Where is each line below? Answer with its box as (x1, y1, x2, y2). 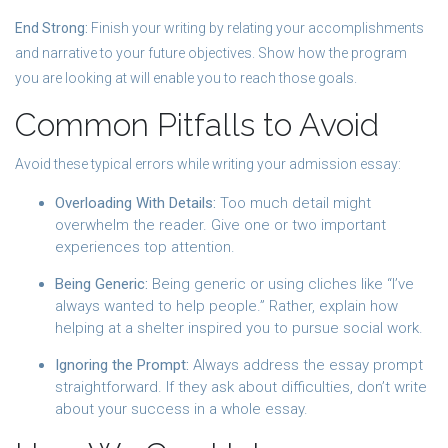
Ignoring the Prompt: (55, 355, 189, 374)
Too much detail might (216, 193, 371, 212)
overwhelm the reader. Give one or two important (55, 215, 386, 234)
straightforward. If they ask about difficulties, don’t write (55, 377, 427, 396)
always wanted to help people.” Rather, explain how (55, 296, 398, 315)
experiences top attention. (55, 237, 235, 256)
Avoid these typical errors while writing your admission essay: (15, 155, 401, 172)
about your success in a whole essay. (55, 399, 308, 418)
